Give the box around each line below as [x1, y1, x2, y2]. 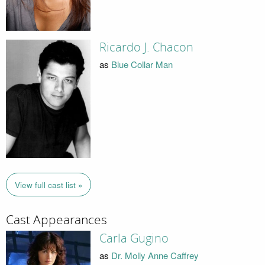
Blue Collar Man [111, 57, 173, 70]
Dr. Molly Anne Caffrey [111, 248, 199, 261]
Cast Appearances [6, 212, 107, 228]
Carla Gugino [99, 231, 169, 246]
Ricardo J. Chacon [99, 40, 193, 55]
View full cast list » [14, 179, 83, 190]
